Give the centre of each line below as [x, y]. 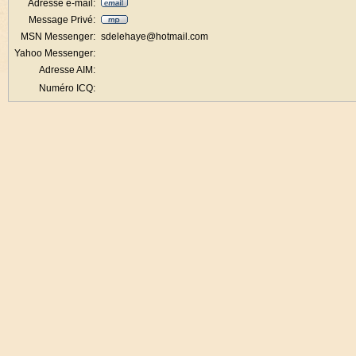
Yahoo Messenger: [55, 53]
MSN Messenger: [58, 37]
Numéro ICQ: [67, 88]
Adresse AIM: [67, 70]
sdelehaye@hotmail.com [155, 37]
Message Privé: [62, 20]
